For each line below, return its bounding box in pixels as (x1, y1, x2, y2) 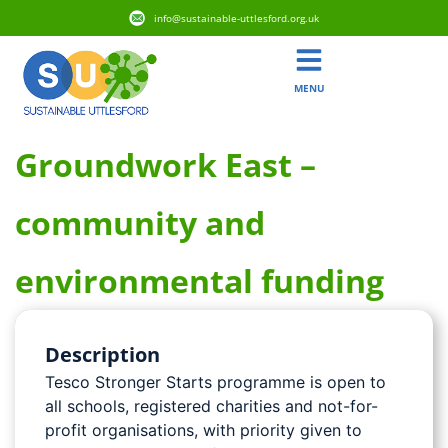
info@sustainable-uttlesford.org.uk (154, 10, 319, 25)
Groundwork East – (15, 143, 316, 187)
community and (15, 201, 265, 245)
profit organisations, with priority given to (45, 420, 362, 441)
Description (45, 341, 160, 369)
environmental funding (15, 259, 384, 303)
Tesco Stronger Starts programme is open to (45, 372, 386, 393)
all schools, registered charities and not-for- (45, 396, 378, 417)
